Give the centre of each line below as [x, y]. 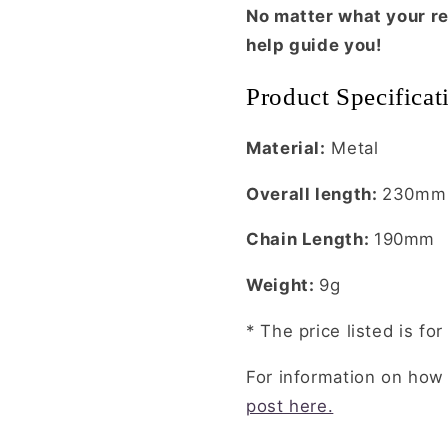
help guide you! [314, 45]
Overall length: [314, 193]
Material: [286, 147]
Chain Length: [310, 239]
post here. [290, 405]
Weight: [283, 285]
